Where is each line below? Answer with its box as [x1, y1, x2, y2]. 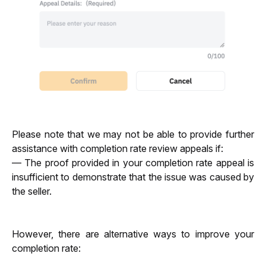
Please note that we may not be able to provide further [12, 128, 254, 141]
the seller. [12, 185, 52, 198]
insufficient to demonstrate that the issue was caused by [12, 171, 254, 183]
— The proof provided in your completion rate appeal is [12, 157, 254, 169]
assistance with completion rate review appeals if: [12, 142, 226, 155]
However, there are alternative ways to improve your [12, 228, 254, 240]
